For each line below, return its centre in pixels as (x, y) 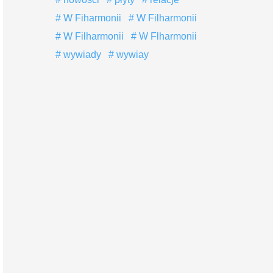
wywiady (81, 55)
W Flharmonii (166, 36)
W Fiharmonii (91, 18)
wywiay (131, 55)
